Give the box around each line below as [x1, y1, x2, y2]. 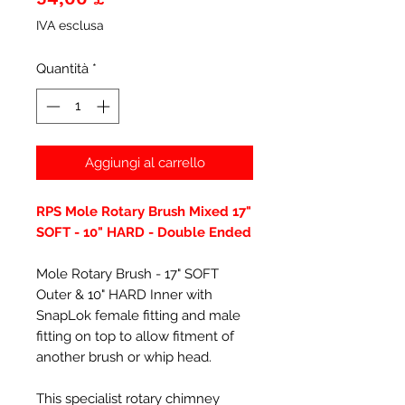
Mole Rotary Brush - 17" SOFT [36, 265, 219, 282]
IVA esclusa [36, 18, 104, 33]
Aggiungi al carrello [84, 154, 205, 171]
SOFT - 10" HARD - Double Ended [36, 223, 251, 240]
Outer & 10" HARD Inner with [36, 286, 212, 303]
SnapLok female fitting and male [36, 306, 240, 324]
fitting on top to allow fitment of [36, 327, 234, 344]
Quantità [36, 61, 89, 77]
